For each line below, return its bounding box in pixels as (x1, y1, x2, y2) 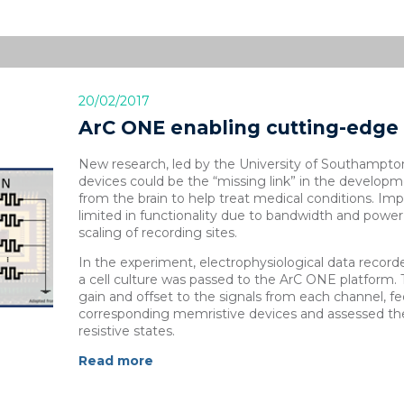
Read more (78, 353, 153, 370)
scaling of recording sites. (78, 225, 237, 242)
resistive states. (78, 323, 175, 340)
